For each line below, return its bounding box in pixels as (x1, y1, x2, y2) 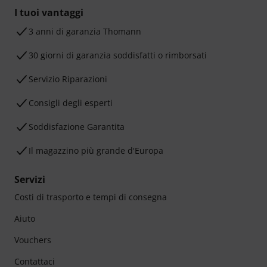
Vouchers (14, 234, 51, 246)
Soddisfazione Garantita (29, 121, 125, 132)
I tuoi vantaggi (14, 6, 83, 19)
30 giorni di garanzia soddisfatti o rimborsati (29, 49, 207, 61)
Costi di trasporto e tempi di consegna (14, 191, 167, 203)
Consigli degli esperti (29, 97, 113, 108)
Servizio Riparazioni (29, 73, 107, 85)
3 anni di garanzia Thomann (29, 26, 141, 37)
